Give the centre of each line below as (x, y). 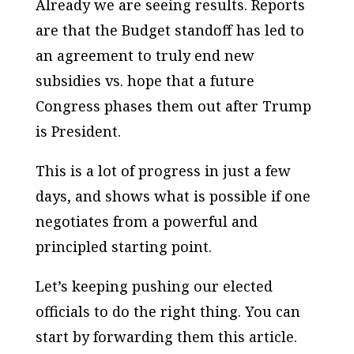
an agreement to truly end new (145, 55)
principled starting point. (123, 246)
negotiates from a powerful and (146, 221)
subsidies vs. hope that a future (145, 80)
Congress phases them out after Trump (173, 105)
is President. (78, 131)
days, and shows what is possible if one (173, 196)
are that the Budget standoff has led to (169, 30)
